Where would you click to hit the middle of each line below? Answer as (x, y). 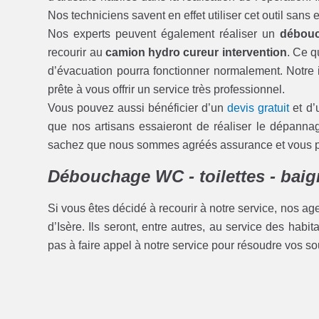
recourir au (77, 52)
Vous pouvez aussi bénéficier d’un (138, 108)
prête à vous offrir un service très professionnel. (167, 89)
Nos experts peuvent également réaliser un (164, 33)
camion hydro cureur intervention (196, 52)
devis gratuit (258, 108)
